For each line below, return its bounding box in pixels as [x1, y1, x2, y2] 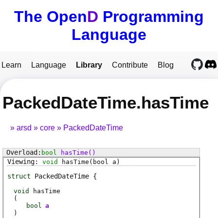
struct [7, 172, 31, 181]
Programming [98, 8, 204, 25]
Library [76, 61, 102, 69]
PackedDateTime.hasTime [2, 92, 209, 112]
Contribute [112, 61, 148, 69]
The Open [14, 8, 87, 25]
